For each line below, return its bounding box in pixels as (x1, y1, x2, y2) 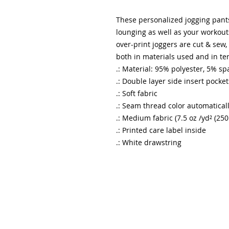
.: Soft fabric (116, 88, 157, 99)
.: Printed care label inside (116, 125, 206, 135)
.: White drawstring (116, 138, 181, 148)
